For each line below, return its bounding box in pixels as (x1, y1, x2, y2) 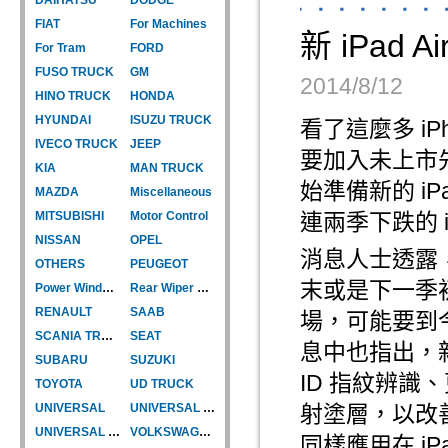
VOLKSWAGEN (199, 424, 211, 439)
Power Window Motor (102, 280, 114, 295)
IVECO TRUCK (35, 136, 118, 151)
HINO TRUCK (35, 88, 111, 103)
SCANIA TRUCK (101, 328, 113, 343)
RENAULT (35, 304, 92, 319)
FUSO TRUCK (35, 64, 114, 79)
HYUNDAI (35, 112, 91, 127)
